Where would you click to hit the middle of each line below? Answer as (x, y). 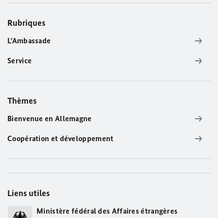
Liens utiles (28, 193)
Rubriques (26, 23)
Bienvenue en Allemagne (50, 118)
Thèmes (22, 101)
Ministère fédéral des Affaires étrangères (107, 211)
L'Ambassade (29, 41)
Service (20, 61)
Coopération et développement (61, 138)
